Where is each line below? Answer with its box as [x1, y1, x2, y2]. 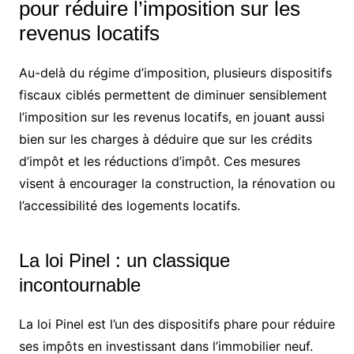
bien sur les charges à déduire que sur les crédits [18, 130, 312, 147]
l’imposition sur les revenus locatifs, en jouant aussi [18, 108, 325, 125]
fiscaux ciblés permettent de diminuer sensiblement [18, 86, 327, 103]
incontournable [18, 273, 141, 296]
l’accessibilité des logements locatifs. [18, 197, 240, 213]
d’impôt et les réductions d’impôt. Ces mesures [18, 153, 300, 169]
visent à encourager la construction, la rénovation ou [18, 175, 335, 191]
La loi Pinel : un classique [18, 249, 230, 271]
